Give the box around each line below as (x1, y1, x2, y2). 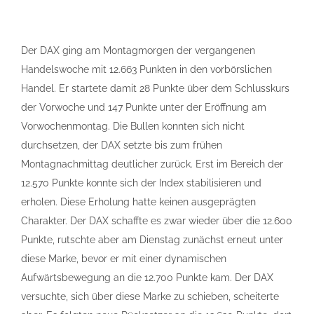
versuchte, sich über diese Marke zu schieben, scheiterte (21, 291, 279, 302)
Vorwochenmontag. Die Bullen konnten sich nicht (21, 121, 245, 132)
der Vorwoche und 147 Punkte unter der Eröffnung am (21, 102, 266, 113)
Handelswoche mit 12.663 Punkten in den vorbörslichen (21, 64, 272, 75)
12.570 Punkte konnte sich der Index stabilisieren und (21, 177, 261, 189)
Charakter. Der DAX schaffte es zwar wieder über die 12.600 (21, 215, 292, 226)
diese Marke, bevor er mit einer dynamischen (21, 253, 226, 264)
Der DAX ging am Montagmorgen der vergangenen (21, 45, 255, 56)
